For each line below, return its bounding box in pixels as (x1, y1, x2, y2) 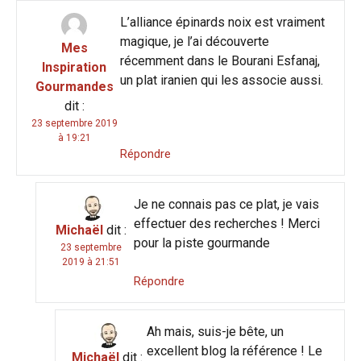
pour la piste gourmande (133, 234, 270, 251)
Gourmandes (35, 78, 114, 94)
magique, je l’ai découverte (119, 33, 269, 49)
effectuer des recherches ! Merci (133, 215, 320, 231)
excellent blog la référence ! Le (147, 342, 323, 359)
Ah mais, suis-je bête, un (147, 323, 284, 339)
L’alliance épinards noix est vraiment (119, 14, 325, 30)
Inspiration (42, 59, 107, 75)
